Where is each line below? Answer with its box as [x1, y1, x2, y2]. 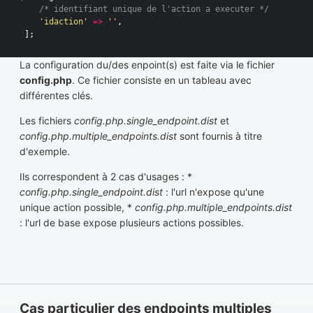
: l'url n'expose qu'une [163, 185, 264, 198]
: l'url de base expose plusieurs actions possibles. [20, 216, 244, 228]
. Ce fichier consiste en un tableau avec [72, 73, 252, 86]
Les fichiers [20, 114, 74, 126]
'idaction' [39, 16, 88, 27]
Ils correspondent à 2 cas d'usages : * [20, 170, 192, 182]
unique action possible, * [20, 201, 135, 213]
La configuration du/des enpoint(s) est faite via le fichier [20, 58, 275, 71]
